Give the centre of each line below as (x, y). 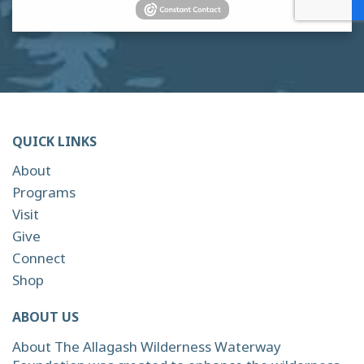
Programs (44, 192)
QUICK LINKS (54, 141)
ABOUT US (45, 316)
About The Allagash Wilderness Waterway (147, 346)
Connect (39, 258)
